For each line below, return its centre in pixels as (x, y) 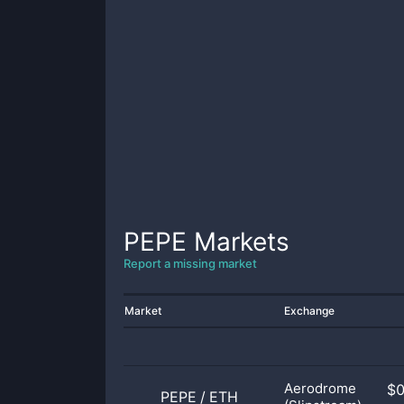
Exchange (309, 311)
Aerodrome (320, 388)
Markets (238, 242)
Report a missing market (190, 263)
